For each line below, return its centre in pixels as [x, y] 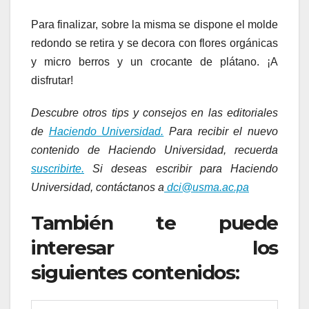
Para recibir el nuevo [221, 131]
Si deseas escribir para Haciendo [181, 168]
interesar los [154, 247]
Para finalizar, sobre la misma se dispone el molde [154, 24]
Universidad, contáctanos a [98, 187]
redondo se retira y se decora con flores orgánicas [154, 43]
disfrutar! [52, 80]
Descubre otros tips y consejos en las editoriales [154, 112]
